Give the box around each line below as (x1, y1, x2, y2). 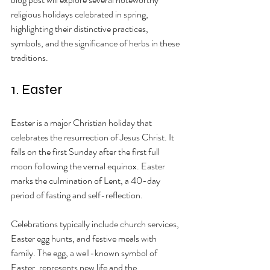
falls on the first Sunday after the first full (11, 145, 162, 159)
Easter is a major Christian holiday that (11, 116, 154, 130)
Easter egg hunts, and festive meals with (11, 231, 159, 246)
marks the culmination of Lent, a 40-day (11, 174, 162, 188)
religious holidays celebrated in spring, (11, 7, 150, 22)
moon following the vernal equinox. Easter (11, 159, 167, 174)
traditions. (11, 51, 48, 65)
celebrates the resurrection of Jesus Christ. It (11, 130, 176, 145)
